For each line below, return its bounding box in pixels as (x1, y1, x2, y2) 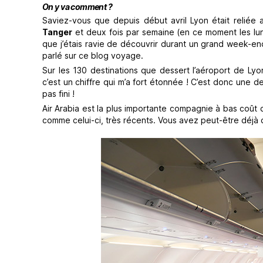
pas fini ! (42, 88, 75, 99)
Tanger (42, 26, 72, 37)
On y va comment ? (42, 1, 113, 12)
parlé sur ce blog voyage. (42, 50, 143, 60)
